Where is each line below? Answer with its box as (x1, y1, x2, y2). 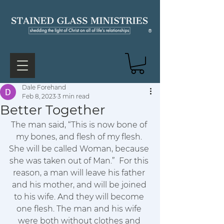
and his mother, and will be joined (11, 180, 148, 189)
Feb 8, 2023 (22, 92, 56, 100)
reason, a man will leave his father (13, 168, 147, 177)
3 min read (57, 92, 89, 100)
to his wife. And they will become (14, 192, 146, 201)
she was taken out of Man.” (9, 156, 117, 165)
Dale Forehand (22, 83, 66, 91)
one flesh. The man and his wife (16, 204, 143, 213)
